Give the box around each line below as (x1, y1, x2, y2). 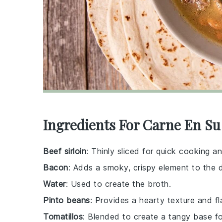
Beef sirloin (43, 146, 86, 156)
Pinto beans (43, 195, 90, 205)
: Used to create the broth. (65, 179, 171, 189)
